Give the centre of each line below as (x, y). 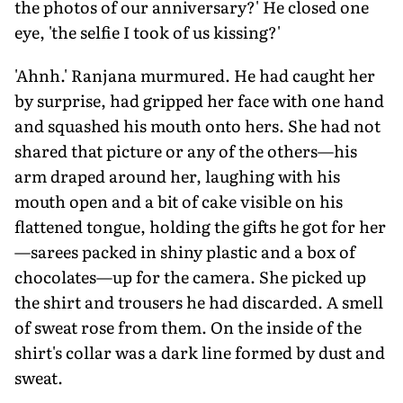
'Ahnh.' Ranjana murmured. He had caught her (195, 75)
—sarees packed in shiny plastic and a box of (185, 251)
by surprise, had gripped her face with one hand (199, 100)
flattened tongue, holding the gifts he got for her (200, 226)
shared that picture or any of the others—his (186, 150)
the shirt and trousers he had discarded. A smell (199, 301)
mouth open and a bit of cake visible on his (179, 201)
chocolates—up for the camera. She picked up (190, 276)
